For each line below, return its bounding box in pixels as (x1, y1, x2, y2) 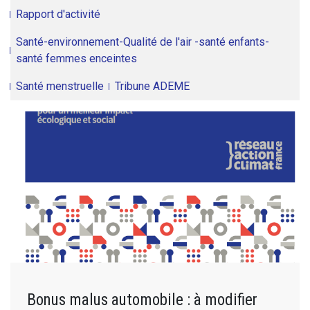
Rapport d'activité (16, 8, 100, 21)
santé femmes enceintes (16, 52, 137, 65)
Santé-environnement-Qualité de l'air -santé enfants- (16, 35, 269, 48)
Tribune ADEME (115, 80, 190, 93)
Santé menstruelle (16, 80, 104, 93)
